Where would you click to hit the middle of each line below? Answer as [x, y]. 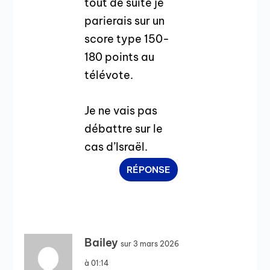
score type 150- [127, 39]
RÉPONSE [148, 169]
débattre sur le [124, 128]
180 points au [120, 57]
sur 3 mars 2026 [150, 243]
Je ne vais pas [121, 110]
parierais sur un [125, 21]
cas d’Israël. [116, 146]
